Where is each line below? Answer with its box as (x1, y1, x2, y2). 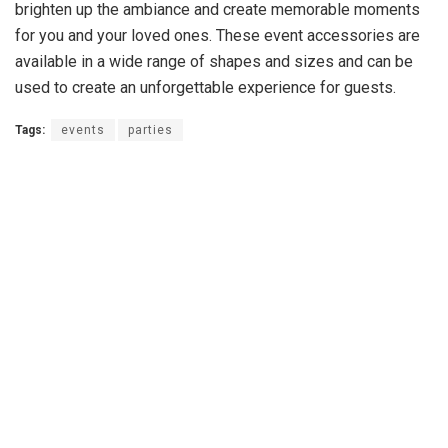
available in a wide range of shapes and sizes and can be (15, 52, 413, 72)
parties (128, 123, 173, 138)
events (61, 123, 105, 138)
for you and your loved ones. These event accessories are (15, 26, 420, 46)
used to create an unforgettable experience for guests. (15, 78, 396, 98)
